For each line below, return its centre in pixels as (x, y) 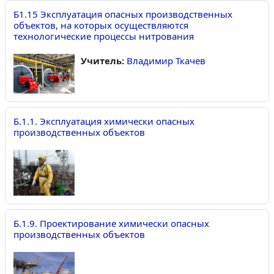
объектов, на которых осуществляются (101, 25)
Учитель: (104, 60)
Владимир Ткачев (166, 60)
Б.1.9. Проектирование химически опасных (111, 224)
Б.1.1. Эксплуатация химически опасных (104, 121)
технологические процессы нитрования (104, 36)
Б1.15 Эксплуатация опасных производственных (123, 14)
